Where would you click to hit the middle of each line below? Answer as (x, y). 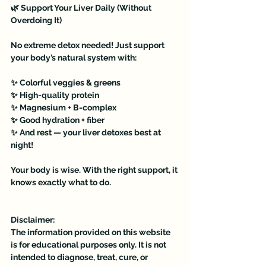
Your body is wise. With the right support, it (95, 170)
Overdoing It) (36, 20)
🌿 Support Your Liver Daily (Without (82, 8)
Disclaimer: (33, 220)
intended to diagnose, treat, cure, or (80, 257)
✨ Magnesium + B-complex (64, 107)
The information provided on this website (91, 232)
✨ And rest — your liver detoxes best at (87, 132)
